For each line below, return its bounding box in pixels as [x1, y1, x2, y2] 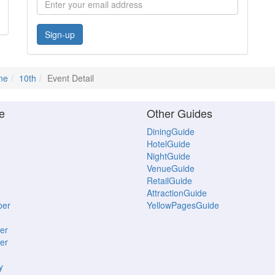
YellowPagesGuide [147, 199, 219, 211]
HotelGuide [147, 137, 190, 150]
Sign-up [45, 28, 75, 41]
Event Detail [47, 72, 94, 84]
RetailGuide [147, 174, 192, 187]
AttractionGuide [147, 187, 207, 199]
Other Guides [147, 105, 212, 121]
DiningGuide [147, 125, 195, 137]
